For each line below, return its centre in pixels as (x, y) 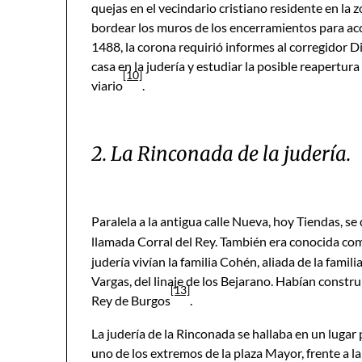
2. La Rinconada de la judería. (221, 154)
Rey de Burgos (131, 300)
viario (107, 85)
